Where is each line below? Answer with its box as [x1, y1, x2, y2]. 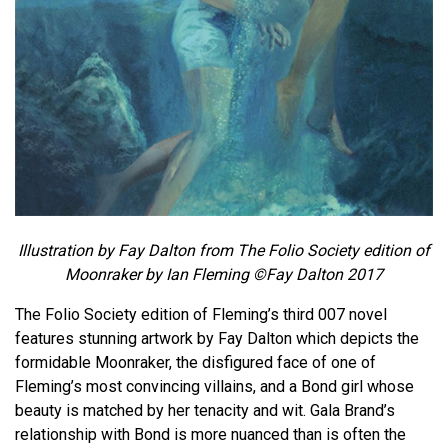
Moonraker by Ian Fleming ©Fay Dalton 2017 [65, 265, 383, 285]
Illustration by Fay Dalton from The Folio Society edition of [18, 241, 430, 261]
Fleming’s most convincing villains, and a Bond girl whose [15, 377, 414, 397]
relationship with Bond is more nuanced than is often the [15, 425, 406, 445]
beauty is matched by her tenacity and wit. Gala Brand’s [15, 401, 395, 421]
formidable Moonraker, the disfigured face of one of [15, 353, 376, 373]
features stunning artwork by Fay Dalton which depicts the [15, 329, 419, 349]
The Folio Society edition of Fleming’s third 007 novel [15, 305, 387, 325]
